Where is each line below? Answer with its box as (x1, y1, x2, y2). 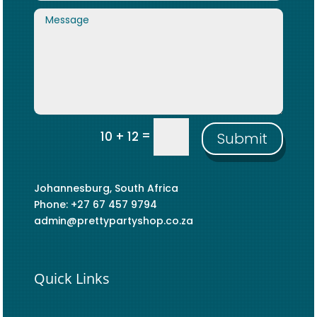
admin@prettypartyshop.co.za (34, 214, 193, 229)
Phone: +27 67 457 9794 (34, 197, 157, 212)
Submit (217, 129, 267, 149)
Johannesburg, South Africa (34, 181, 178, 196)
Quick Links (34, 269, 110, 289)
